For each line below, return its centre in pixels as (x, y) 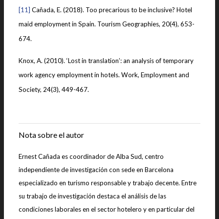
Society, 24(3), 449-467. (54, 89)
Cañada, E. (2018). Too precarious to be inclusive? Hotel (111, 10)
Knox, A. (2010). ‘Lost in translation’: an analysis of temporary (106, 61)
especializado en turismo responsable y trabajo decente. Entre (108, 183)
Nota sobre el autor (51, 135)
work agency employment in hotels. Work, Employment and (104, 75)
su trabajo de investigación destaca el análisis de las (92, 196)
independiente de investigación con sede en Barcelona (96, 170)
